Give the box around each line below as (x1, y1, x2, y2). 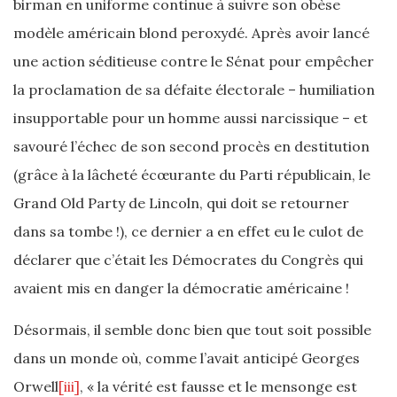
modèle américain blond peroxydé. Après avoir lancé (13, 24, 370, 42)
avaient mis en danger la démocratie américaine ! (13, 279, 349, 297)
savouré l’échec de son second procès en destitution (13, 137, 370, 155)
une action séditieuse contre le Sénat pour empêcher (13, 52, 374, 70)
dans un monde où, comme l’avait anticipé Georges (13, 349, 360, 367)
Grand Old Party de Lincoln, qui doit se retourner (13, 194, 349, 212)
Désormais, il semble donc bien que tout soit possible (13, 321, 371, 339)
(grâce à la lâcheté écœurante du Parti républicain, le (13, 166, 370, 183)
